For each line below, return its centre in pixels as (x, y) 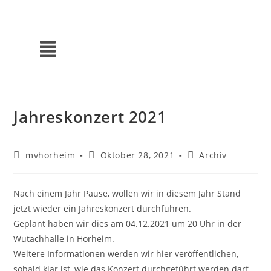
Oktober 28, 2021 (137, 155)
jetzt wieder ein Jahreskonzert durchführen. (103, 208)
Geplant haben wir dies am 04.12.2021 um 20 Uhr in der (128, 224)
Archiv (213, 155)
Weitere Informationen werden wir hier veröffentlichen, (126, 254)
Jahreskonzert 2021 (90, 117)
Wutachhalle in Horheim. (64, 239)
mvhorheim (51, 155)
